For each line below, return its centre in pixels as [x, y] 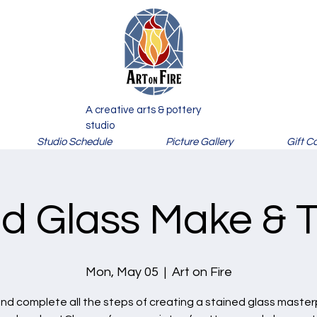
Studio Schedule [74, 142]
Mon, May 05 [122, 272]
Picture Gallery [199, 142]
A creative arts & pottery [143, 110]
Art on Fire [202, 272]
